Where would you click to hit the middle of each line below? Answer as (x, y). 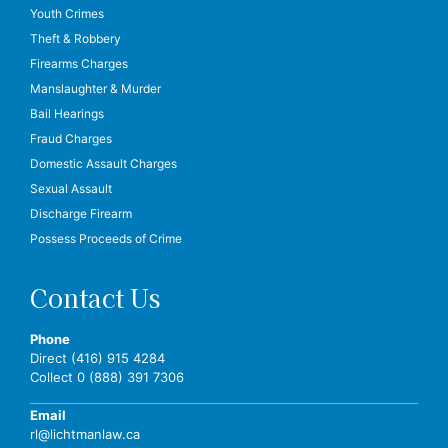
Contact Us (95, 296)
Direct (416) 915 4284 (97, 357)
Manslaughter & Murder (95, 88)
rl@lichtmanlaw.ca (85, 434)
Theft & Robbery (75, 38)
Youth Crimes (67, 13)
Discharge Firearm (81, 213)
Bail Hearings (67, 113)
